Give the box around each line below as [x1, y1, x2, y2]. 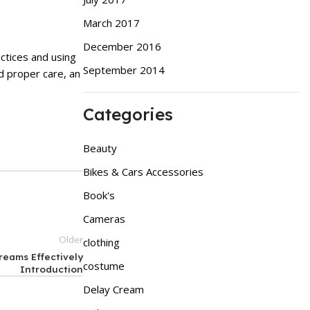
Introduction [19, 262, 83, 275]
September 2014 [82, 62, 165, 77]
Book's [82, 188, 115, 202]
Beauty [82, 140, 117, 155]
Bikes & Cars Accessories [82, 164, 203, 179]
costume [82, 258, 125, 273]
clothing [82, 235, 120, 249]
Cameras [82, 211, 125, 226]
